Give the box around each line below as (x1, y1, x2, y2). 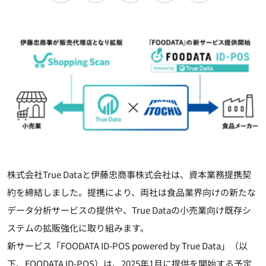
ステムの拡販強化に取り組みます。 (7, 221, 149, 235)
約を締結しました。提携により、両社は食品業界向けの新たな (7, 186, 256, 199)
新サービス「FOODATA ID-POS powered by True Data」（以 (7, 239, 248, 252)
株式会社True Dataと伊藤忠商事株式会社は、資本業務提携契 (7, 168, 251, 181)
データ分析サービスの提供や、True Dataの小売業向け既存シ (7, 204, 251, 217)
